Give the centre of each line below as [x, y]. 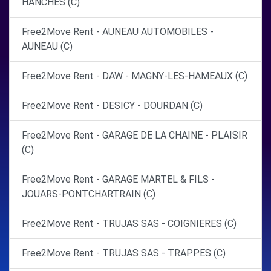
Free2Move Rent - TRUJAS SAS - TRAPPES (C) [124, 253]
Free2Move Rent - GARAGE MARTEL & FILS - [118, 179]
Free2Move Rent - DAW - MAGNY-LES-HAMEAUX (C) [135, 76]
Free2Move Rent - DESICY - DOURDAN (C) [112, 106]
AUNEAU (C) [47, 46]
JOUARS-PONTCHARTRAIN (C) [89, 194]
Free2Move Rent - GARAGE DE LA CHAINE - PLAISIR [135, 135]
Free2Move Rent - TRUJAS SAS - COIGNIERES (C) [129, 224]
